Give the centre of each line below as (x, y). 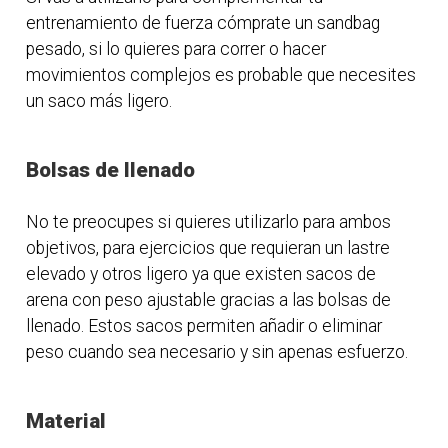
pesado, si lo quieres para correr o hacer (176, 48)
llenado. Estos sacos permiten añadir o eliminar (204, 326)
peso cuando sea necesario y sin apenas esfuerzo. (217, 352)
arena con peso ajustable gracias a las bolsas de (209, 300)
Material (66, 421)
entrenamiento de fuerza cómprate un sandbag (203, 22)
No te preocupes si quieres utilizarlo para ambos (209, 222)
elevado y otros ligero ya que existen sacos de (201, 274)
